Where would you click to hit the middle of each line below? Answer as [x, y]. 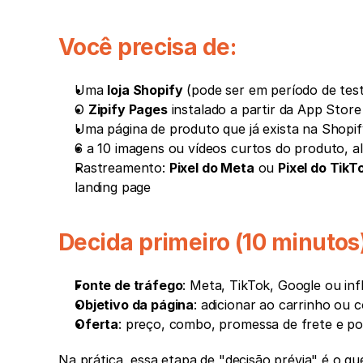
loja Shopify [145, 90]
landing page [113, 188]
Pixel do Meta [211, 168]
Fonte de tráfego [129, 286]
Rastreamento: [122, 168]
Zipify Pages [128, 110]
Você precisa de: [147, 47]
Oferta [97, 325]
